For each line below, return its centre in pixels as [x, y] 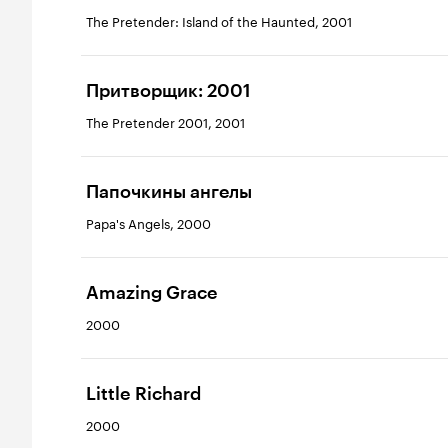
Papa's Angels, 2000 [148, 222]
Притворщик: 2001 [168, 91]
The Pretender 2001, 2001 [165, 121]
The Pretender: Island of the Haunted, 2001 [219, 20]
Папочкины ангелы [169, 192]
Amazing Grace [152, 293]
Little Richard [143, 394]
